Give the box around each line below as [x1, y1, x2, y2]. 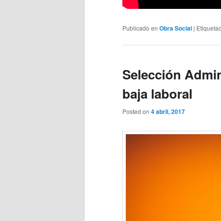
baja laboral [122, 84, 192, 103]
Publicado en [122, 24, 158, 33]
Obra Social [159, 24, 192, 33]
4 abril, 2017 [151, 107, 185, 116]
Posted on [122, 107, 151, 115]
